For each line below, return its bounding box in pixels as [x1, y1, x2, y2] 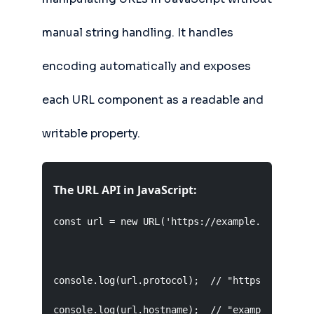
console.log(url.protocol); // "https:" [53, 275, 272, 286]
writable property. [42, 126, 140, 141]
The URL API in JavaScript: [53, 182, 197, 198]
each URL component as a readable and [42, 93, 264, 107]
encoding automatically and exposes [42, 59, 251, 74]
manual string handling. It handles [42, 25, 233, 40]
